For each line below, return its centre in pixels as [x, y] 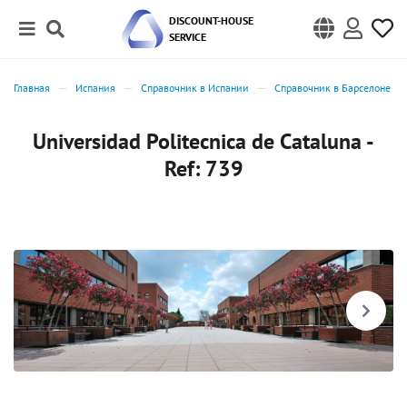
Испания [95, 88]
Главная [32, 88]
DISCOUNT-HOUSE [211, 20]
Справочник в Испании [195, 88]
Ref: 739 [203, 169]
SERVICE [188, 37]
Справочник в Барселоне [333, 88]
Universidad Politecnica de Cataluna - [203, 141]
